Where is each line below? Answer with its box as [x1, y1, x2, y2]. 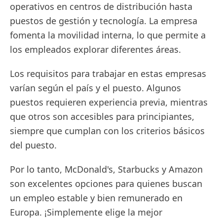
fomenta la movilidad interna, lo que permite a [10, 29, 206, 41]
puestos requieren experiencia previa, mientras [10, 96, 208, 108]
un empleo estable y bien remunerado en [10, 192, 183, 204]
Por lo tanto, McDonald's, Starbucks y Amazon [10, 163, 203, 175]
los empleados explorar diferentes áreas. [10, 43, 181, 55]
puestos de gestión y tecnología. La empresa [10, 15, 197, 27]
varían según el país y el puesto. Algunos [10, 82, 181, 94]
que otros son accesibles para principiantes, [10, 110, 194, 122]
